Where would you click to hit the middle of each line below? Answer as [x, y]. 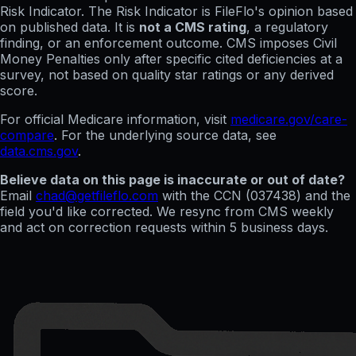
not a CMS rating [193, 27]
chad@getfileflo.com [97, 196]
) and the [323, 196]
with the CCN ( [206, 196]
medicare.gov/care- [289, 120]
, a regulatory [287, 27]
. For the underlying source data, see [165, 135]
